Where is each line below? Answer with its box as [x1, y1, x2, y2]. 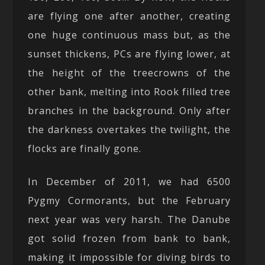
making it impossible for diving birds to [28, 250, 231, 264]
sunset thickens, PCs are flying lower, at [28, 47, 231, 60]
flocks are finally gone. [28, 141, 142, 155]
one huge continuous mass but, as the [28, 28, 231, 41]
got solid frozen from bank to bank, [28, 231, 231, 245]
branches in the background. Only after [28, 104, 231, 117]
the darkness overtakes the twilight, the [28, 122, 231, 136]
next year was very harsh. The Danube [28, 212, 231, 226]
